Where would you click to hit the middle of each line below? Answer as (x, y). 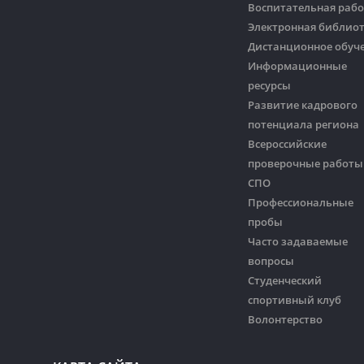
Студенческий (285, 280)
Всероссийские (287, 143)
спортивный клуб (295, 299)
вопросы (271, 260)
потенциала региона (303, 124)
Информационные (297, 65)
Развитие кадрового (303, 104)
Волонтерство (285, 319)
